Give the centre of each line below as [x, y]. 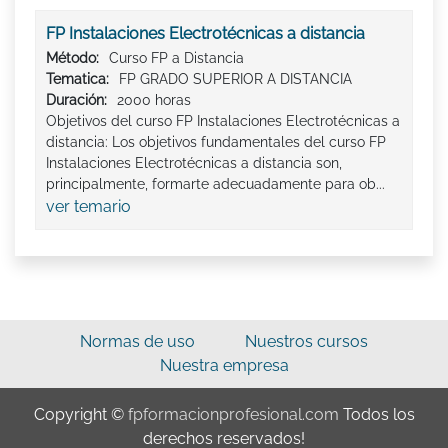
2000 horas [154, 99]
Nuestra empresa [224, 365]
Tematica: [77, 78]
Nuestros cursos [306, 341]
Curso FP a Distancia [176, 57]
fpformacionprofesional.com [233, 414]
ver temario [88, 206]
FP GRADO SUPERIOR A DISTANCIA [235, 78]
